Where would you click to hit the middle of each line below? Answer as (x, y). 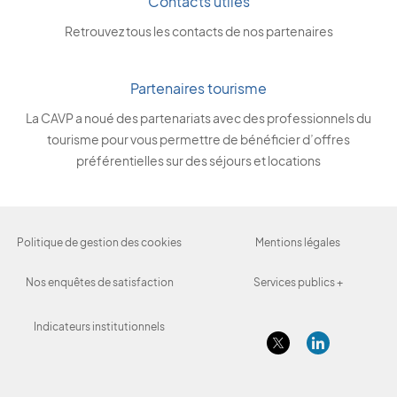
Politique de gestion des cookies (99, 242)
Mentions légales (298, 242)
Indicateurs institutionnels (99, 327)
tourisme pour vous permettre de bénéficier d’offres (198, 139)
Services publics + (298, 282)
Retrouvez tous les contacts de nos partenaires (198, 31)
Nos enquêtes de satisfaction (99, 282)
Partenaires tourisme (198, 88)
